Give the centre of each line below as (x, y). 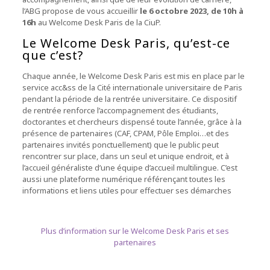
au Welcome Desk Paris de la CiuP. (98, 22)
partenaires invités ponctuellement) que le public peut (120, 144)
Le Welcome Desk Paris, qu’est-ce (126, 43)
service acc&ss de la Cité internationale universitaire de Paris (132, 87)
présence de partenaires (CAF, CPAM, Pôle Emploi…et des (125, 133)
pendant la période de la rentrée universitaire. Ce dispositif (129, 99)
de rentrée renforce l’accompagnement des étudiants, (120, 110)
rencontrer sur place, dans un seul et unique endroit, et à (125, 156)
